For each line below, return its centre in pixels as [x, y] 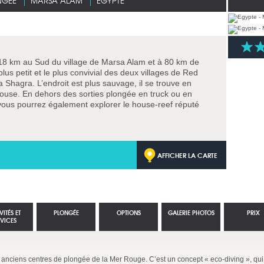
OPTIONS [128, 212]
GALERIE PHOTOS [191, 212]
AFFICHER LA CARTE [187, 155]
